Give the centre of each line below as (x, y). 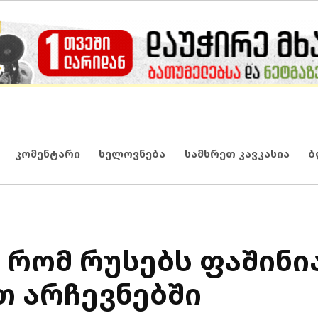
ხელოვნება (132, 153)
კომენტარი (47, 153)
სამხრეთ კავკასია (237, 153)
